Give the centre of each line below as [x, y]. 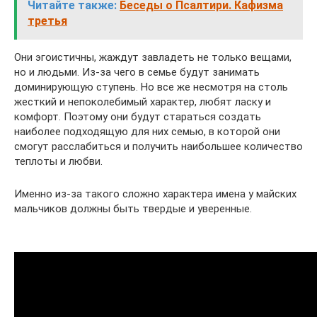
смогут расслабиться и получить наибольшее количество [158, 146]
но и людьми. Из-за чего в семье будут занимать [137, 72]
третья [47, 21]
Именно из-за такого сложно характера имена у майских [155, 194]
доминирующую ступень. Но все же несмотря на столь [151, 87]
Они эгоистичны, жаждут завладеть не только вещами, [153, 57]
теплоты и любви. [58, 161]
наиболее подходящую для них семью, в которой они [147, 132]
